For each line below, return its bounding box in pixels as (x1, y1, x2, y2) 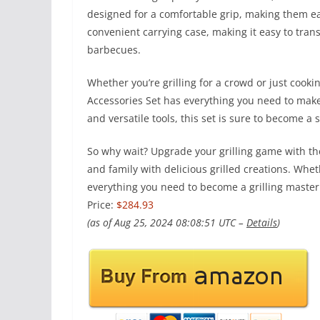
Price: (87, 198, 116, 211)
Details (246, 216, 277, 229)
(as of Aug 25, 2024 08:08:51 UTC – (87, 216, 246, 229)
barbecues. (87, 43, 141, 56)
